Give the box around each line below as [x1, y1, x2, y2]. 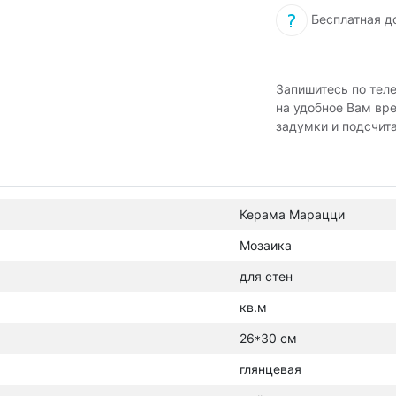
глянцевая [240, 362, 301, 377]
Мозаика [240, 238, 292, 253]
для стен [240, 269, 293, 284]
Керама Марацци [240, 207, 345, 222]
